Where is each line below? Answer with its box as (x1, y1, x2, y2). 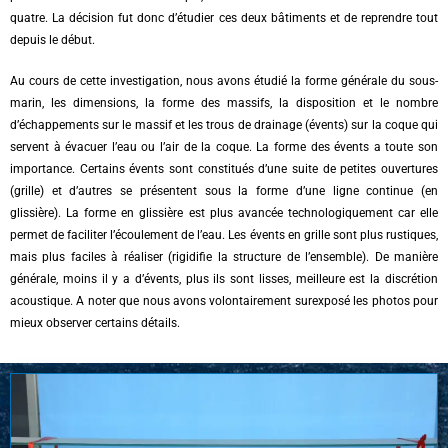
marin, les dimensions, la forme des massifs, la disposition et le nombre (10, 96, 438, 111)
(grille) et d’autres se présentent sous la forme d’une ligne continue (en (10, 184, 438, 199)
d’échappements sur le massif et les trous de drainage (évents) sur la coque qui (10, 118, 438, 133)
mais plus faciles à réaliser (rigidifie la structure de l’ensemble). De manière (10, 250, 438, 265)
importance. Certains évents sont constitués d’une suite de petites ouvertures (10, 162, 438, 177)
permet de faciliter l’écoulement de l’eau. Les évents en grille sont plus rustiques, (10, 228, 438, 243)
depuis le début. (10, 33, 95, 48)
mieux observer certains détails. (10, 316, 180, 331)
